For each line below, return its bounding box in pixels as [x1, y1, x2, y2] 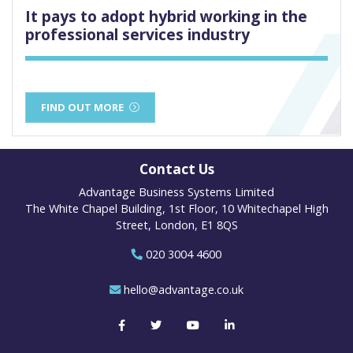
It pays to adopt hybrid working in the [25, 6, 307, 28]
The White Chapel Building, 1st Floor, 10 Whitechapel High [24, 201, 329, 217]
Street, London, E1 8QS [115, 217, 238, 233]
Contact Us [139, 160, 214, 179]
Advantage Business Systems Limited [79, 184, 274, 200]
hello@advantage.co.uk [124, 282, 243, 298]
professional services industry [25, 24, 250, 46]
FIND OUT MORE [41, 100, 124, 115]
